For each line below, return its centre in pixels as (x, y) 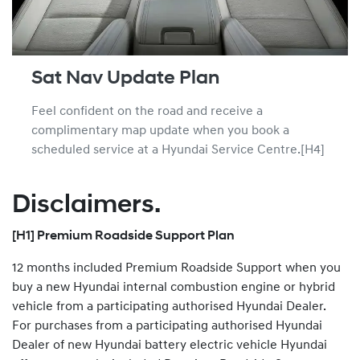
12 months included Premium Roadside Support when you (176, 268)
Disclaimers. (86, 205)
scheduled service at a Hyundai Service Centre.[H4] (178, 150)
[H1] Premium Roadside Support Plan (123, 236)
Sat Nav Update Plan (125, 78)
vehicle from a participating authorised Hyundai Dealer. (169, 307)
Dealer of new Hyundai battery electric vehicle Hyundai (170, 345)
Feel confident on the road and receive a (147, 111)
